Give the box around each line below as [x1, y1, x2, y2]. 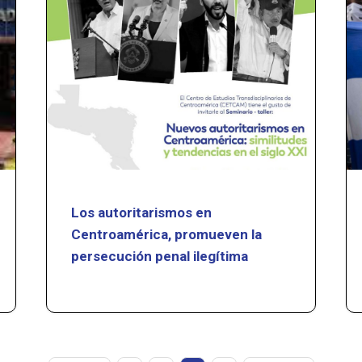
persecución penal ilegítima [71, 247, 249, 264]
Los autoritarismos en [71, 204, 213, 221]
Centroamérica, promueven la [71, 225, 263, 242]
